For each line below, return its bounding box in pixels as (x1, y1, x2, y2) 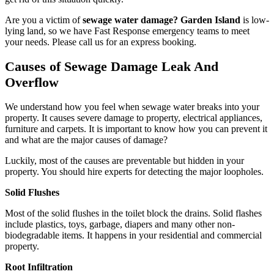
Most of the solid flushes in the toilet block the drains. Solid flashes (5, 208, 262, 219)
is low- (240, 14, 269, 25)
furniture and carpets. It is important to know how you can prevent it (5, 124, 267, 135)
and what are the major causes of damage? (5, 135, 168, 146)
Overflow (5, 75, 62, 91)
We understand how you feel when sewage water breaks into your (5, 102, 259, 113)
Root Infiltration (5, 262, 73, 273)
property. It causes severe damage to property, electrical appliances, (5, 113, 262, 124)
